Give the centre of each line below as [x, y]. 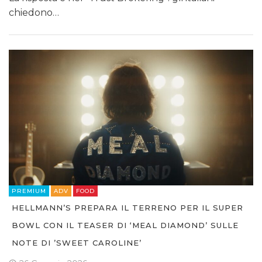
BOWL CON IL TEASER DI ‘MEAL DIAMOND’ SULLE [125, 225]
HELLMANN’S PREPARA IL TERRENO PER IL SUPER [127, 207]
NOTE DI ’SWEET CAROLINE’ [77, 242]
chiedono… [34, 13]
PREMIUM [29, 191]
